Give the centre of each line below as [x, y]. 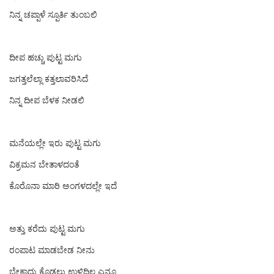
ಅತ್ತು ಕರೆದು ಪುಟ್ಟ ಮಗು [47, 228]
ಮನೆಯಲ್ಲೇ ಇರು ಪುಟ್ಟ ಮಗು [55, 143]
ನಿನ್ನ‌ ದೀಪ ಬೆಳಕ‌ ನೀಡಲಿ [47, 100]
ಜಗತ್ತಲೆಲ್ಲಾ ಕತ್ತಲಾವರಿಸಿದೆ [49, 79]
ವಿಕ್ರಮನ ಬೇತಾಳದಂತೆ [44, 164]
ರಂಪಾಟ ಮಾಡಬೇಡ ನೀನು [52, 250]
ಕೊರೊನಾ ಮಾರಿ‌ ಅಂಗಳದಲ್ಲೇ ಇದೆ [63, 186]
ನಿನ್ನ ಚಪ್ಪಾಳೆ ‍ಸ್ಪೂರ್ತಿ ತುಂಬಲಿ [53, 14]
